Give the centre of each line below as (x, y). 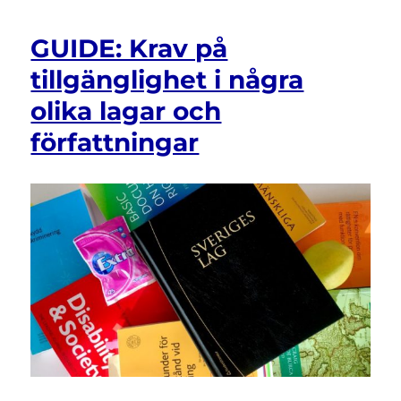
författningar (115, 143)
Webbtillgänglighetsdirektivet (252, 10)
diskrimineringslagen (227, 48)
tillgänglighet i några (167, 80)
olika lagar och (126, 111)
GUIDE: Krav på (129, 49)
